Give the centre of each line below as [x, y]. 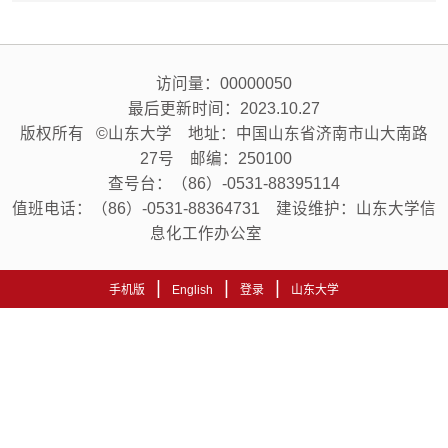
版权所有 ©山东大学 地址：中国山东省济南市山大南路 [224, 133]
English [193, 289]
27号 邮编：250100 [224, 158]
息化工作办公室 [224, 233]
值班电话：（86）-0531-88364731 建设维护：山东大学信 [224, 208]
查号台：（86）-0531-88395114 [224, 183]
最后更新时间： [184, 108]
